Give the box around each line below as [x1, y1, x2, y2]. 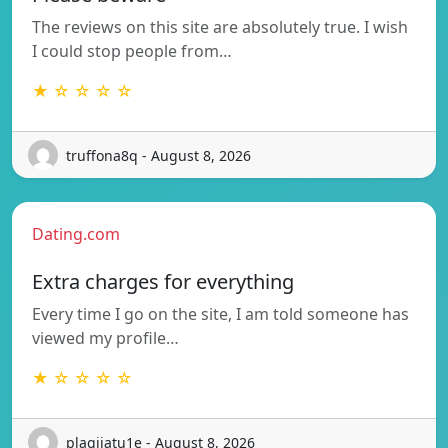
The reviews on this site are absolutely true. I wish [32, 16, 408, 39]
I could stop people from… [32, 40, 232, 63]
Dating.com [32, 223, 120, 246]
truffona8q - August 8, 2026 [66, 145, 251, 165]
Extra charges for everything [32, 268, 294, 296]
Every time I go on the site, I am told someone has [32, 303, 409, 326]
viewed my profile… [32, 327, 179, 350]
